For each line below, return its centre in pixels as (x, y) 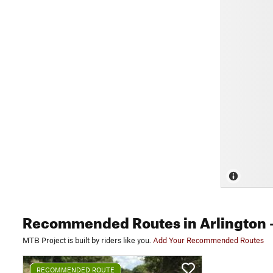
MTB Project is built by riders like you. (87, 240)
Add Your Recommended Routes (208, 240)
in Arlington (223, 221)
